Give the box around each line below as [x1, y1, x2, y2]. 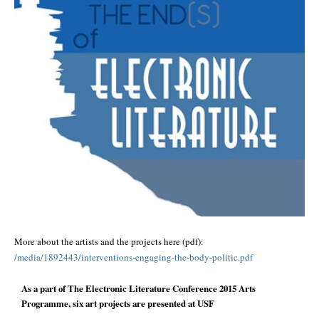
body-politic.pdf [189, 251, 253, 264]
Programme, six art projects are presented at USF [21, 296, 214, 310]
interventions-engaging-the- [81, 251, 189, 264]
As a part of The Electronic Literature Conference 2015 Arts [21, 281, 256, 296]
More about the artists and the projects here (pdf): [14, 235, 204, 249]
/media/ [14, 251, 43, 264]
